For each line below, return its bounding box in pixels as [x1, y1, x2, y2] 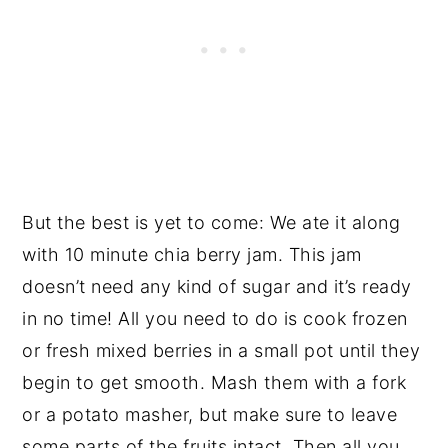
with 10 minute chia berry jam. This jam [22, 244, 362, 266]
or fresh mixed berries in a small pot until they [22, 340, 421, 362]
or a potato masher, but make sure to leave [22, 404, 398, 426]
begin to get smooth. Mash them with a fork [22, 372, 407, 394]
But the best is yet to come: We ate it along [22, 212, 401, 234]
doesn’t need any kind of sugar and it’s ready [22, 276, 412, 298]
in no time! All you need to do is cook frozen [22, 308, 408, 330]
